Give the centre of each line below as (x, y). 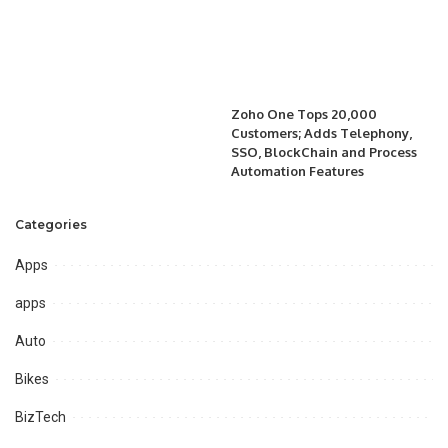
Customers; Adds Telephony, (321, 133)
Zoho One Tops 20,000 (304, 114)
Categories (51, 225)
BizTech (40, 417)
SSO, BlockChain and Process (324, 152)
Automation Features (297, 171)
